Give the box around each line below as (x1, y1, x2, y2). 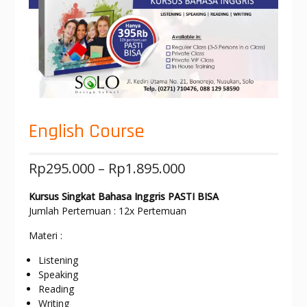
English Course (28, 119, 145, 145)
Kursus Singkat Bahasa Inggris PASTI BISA (28, 190, 219, 204)
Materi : (28, 229, 62, 243)
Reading (38, 282, 74, 296)
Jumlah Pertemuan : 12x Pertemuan (28, 204, 186, 218)
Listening (38, 254, 78, 267)
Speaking (38, 268, 78, 282)
